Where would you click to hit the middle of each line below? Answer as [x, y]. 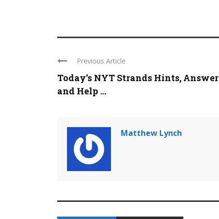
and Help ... [82, 91]
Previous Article [101, 61]
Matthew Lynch [151, 133]
